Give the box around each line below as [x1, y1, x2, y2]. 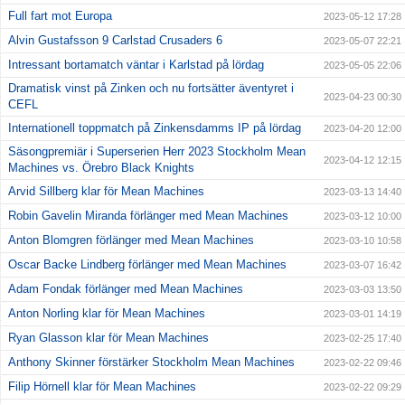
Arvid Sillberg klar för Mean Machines [8, 184, 204, 198]
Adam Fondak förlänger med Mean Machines [8, 281, 243, 296]
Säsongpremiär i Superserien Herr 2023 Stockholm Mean [8, 144, 306, 158]
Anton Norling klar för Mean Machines [8, 306, 205, 320]
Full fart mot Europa [8, 8, 112, 23]
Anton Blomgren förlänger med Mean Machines [8, 232, 254, 247]
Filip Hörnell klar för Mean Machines [8, 379, 196, 393]
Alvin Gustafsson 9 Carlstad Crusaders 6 [8, 33, 222, 47]
